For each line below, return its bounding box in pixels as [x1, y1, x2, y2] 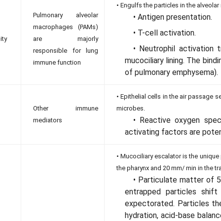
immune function [33, 59, 81, 66]
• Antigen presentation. [133, 12, 212, 22]
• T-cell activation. [133, 28, 196, 37]
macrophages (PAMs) [33, 23, 98, 31]
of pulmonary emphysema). [125, 68, 218, 77]
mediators [33, 116, 62, 124]
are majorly [33, 35, 98, 42]
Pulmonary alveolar [33, 11, 98, 19]
